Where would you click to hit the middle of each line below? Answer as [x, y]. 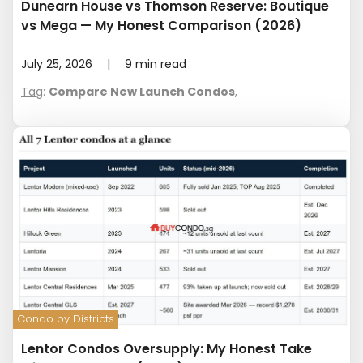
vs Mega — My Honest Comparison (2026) [161, 25]
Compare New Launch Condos [142, 91]
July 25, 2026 [57, 64]
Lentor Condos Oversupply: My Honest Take [167, 349]
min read [161, 64]
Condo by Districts [66, 319]
